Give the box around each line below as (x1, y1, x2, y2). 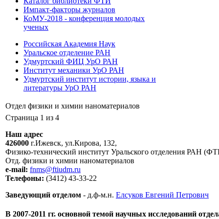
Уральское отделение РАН (23, 48, 110, 57)
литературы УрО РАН (23, 84, 96, 92)
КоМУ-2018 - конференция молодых (23, 14, 145, 22)
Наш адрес (5, 130, 43, 138)
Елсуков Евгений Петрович (116, 191, 209, 199)
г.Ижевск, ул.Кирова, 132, (29, 139, 117, 147)
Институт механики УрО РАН (23, 66, 124, 74)
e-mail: (5, 165, 28, 174)
